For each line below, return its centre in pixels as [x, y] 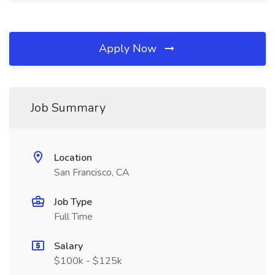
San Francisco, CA [92, 172]
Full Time [73, 217]
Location [73, 158]
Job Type [73, 202]
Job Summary [68, 108]
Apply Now [129, 48]
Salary [68, 246]
